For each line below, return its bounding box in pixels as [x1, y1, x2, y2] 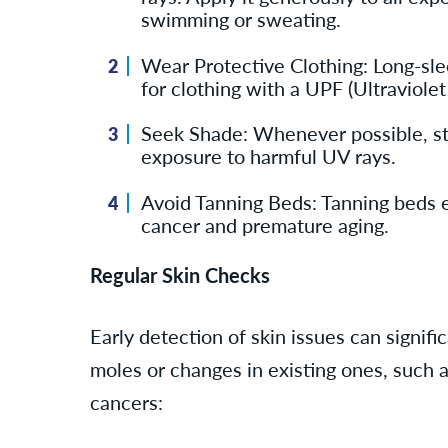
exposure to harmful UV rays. [140, 141, 396, 171]
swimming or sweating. [140, 4, 341, 34]
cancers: [90, 387, 163, 417]
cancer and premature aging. [140, 209, 389, 239]
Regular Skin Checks [90, 260, 270, 290]
